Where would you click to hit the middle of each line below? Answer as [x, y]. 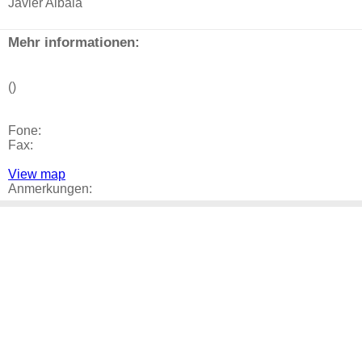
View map [37, 174]
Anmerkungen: [50, 189]
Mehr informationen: [74, 42]
